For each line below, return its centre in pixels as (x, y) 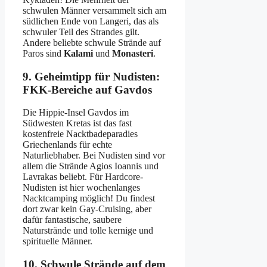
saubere (107, 220)
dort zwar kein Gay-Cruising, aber (87, 209)
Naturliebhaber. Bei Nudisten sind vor (94, 156)
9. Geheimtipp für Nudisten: (91, 76)
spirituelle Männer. (58, 241)
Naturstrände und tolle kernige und (88, 231)
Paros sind (43, 53)
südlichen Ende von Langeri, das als (91, 21)
